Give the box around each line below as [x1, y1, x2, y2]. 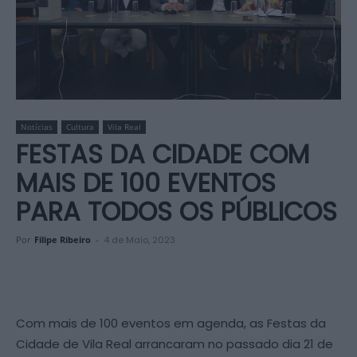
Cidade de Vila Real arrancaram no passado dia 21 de [16, 335, 333, 353]
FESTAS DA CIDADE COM [16, 136, 309, 173]
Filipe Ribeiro [34, 233, 91, 246]
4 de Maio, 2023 [104, 233, 175, 247]
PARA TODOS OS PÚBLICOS [16, 194, 337, 230]
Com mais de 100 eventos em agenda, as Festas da [16, 315, 326, 332]
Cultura [66, 121, 94, 133]
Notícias [21, 121, 53, 133]
